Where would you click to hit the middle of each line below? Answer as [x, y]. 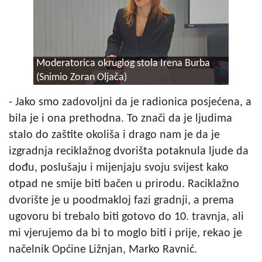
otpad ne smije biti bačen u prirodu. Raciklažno [124, 185]
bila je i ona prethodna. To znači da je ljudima [120, 119]
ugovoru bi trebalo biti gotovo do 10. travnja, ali [126, 217]
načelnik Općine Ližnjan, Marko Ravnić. [103, 250]
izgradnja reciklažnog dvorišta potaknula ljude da [129, 152]
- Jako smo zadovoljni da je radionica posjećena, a [130, 103]
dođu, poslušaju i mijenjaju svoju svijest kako [119, 168]
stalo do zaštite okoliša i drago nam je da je [114, 135]
